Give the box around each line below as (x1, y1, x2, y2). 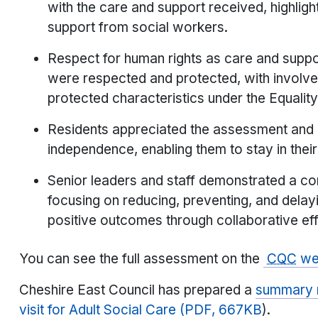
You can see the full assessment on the (19, 251, 263, 268)
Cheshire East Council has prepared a (19, 282, 256, 299)
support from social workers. (48, 19, 228, 36)
